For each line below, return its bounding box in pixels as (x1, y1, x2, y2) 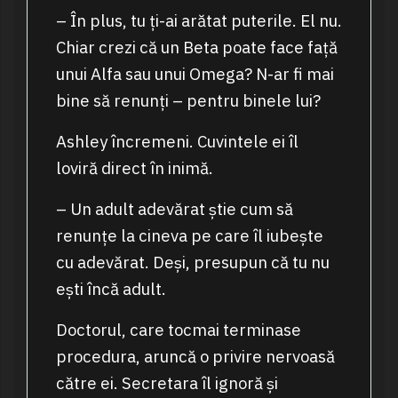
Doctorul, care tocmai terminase (55, 319, 301, 341)
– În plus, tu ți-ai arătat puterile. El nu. (55, 10, 342, 32)
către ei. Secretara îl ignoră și (55, 372, 278, 394)
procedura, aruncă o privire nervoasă (55, 346, 335, 368)
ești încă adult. (55, 278, 166, 300)
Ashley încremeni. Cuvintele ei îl (55, 131, 298, 153)
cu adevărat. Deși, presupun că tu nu (55, 251, 330, 274)
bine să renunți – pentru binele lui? (55, 90, 321, 112)
